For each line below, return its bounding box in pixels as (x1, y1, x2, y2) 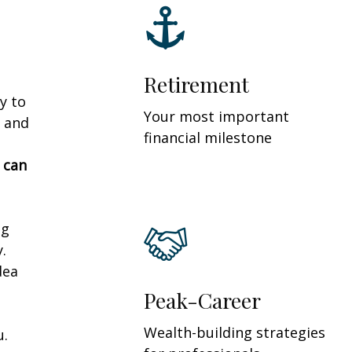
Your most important (144, 106, 289, 126)
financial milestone (144, 127, 272, 147)
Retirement (144, 69, 249, 98)
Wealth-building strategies (144, 322, 325, 342)
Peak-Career (144, 285, 261, 314)
